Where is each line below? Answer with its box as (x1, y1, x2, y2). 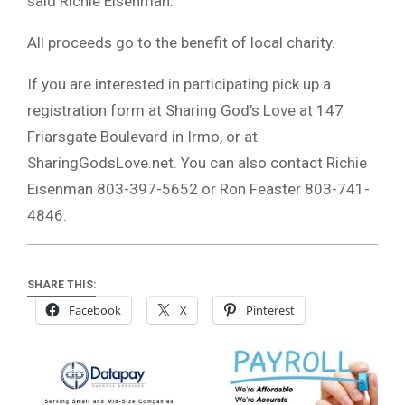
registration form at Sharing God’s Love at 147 (27, 100, 344, 119)
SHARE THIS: (27, 278, 96, 292)
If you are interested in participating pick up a (27, 74, 331, 93)
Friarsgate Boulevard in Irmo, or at (27, 127, 258, 146)
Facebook (69, 302, 121, 319)
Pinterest (246, 302, 295, 319)
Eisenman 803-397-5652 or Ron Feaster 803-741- (27, 179, 370, 198)
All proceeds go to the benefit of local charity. (27, 33, 335, 52)
